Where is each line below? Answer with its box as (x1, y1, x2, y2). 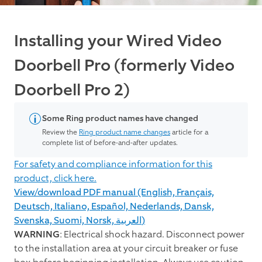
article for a (170, 127, 208, 137)
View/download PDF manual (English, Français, (14, 186, 214, 199)
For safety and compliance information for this (14, 158, 212, 171)
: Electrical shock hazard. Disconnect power (60, 228, 244, 241)
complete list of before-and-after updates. (42, 138, 178, 148)
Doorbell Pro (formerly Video (14, 55, 235, 77)
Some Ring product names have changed (42, 113, 198, 125)
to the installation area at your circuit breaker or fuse (14, 242, 238, 255)
